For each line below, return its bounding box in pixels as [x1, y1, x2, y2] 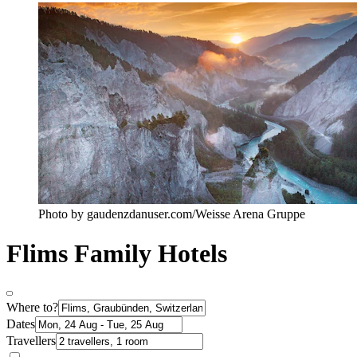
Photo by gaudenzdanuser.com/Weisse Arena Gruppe [38, 207, 305, 222]
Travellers [6, 334, 56, 348]
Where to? [6, 300, 58, 315]
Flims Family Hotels [6, 238, 227, 268]
